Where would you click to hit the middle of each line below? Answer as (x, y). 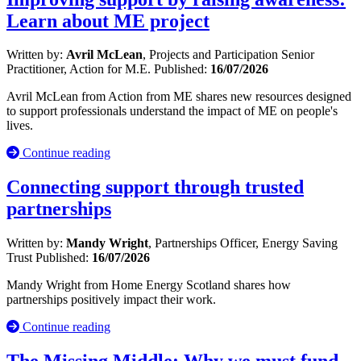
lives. (20, 126)
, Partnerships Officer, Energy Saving (243, 243)
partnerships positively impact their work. (111, 300)
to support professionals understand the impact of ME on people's (172, 111)
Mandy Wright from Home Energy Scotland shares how (149, 285)
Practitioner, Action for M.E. (80, 69)
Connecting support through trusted (155, 187)
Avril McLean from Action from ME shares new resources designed (179, 97)
